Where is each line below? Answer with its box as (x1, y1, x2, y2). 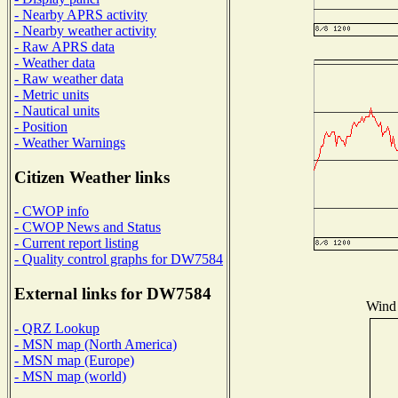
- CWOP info (14, 203, 89, 219)
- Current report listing (14, 235, 139, 251)
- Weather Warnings (14, 134, 125, 150)
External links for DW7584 (14, 284, 211, 304)
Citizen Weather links (14, 167, 170, 187)
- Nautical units (14, 102, 99, 118)
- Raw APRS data (14, 38, 115, 54)
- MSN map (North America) (14, 336, 177, 352)
